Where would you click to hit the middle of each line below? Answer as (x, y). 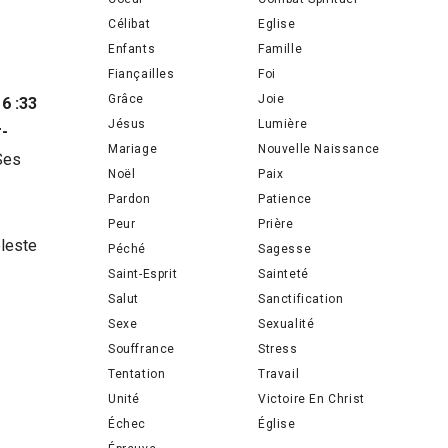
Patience (285, 199)
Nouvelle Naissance (319, 149)
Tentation (137, 374)
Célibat (129, 24)
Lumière (283, 124)
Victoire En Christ (311, 399)
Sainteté (283, 274)
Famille (280, 49)
